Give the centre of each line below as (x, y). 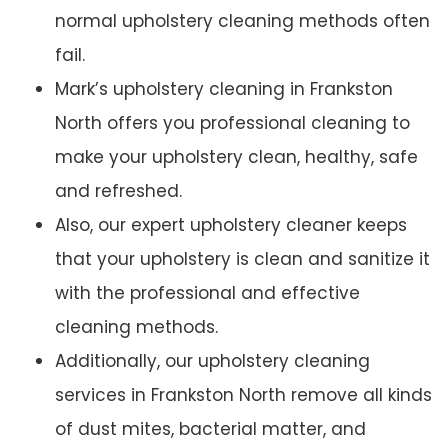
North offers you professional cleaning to (232, 123)
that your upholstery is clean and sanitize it (242, 259)
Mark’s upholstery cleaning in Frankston (224, 89)
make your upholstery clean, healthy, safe (236, 157)
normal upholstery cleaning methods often (242, 21)
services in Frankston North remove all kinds (243, 395)
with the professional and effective (207, 293)
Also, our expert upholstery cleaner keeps (231, 225)
